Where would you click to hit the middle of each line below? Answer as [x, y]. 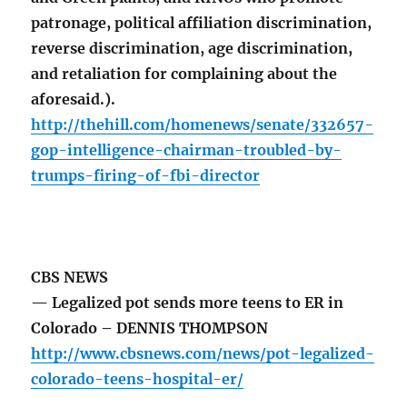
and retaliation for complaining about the [184, 74]
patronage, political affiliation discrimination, [202, 23]
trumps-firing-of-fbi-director [146, 176]
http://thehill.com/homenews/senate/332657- [203, 125]
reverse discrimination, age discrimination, [192, 49]
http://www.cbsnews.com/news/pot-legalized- [203, 354]
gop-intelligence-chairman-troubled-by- [187, 150]
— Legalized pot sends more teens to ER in [188, 303]
